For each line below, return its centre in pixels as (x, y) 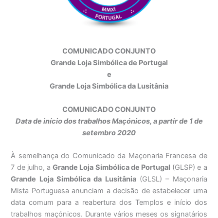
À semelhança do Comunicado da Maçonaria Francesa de (109, 155)
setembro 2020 (109, 133)
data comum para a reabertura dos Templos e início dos (109, 202)
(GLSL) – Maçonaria (172, 179)
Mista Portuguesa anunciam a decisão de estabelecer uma (109, 191)
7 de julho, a (32, 167)
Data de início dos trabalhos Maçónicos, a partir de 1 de (109, 121)
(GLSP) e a (189, 167)
